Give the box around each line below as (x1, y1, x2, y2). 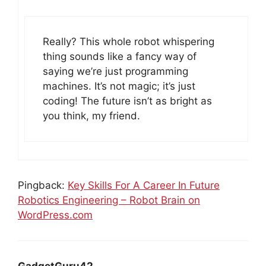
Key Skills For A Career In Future (68, 179, 220, 192)
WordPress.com (18, 209, 93, 221)
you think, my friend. (43, 110, 140, 122)
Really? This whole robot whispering (43, 36, 214, 48)
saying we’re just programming (43, 65, 188, 78)
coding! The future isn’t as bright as (43, 95, 212, 107)
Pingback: (18, 179, 68, 192)
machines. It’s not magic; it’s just (43, 80, 195, 93)
